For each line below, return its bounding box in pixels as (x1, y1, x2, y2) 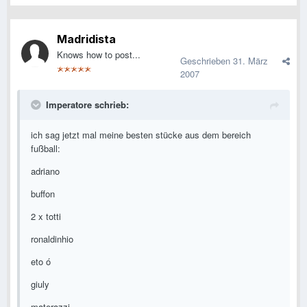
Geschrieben (180, 54, 233, 68)
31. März (233, 54, 268, 68)
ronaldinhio (31, 232, 73, 246)
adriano (31, 164, 60, 178)
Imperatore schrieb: (46, 98, 129, 112)
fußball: (31, 142, 60, 156)
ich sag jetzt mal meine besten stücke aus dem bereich (31, 128, 251, 142)
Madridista (57, 32, 116, 47)
